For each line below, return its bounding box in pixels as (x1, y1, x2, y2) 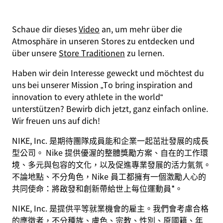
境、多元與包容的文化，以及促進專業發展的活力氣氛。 (12, 158, 211, 170)
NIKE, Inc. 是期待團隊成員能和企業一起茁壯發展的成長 (12, 134, 209, 146)
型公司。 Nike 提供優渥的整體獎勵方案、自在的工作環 (12, 146, 208, 158)
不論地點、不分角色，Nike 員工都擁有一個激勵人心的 (12, 170, 206, 182)
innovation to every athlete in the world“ (12, 91, 163, 103)
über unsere (12, 47, 59, 59)
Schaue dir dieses (12, 23, 79, 35)
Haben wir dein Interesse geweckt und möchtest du (12, 67, 204, 79)
